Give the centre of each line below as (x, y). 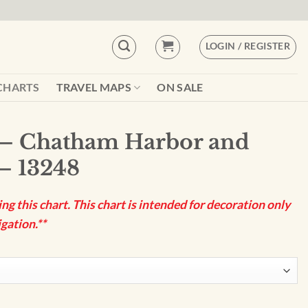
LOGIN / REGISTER (248, 45)
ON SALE (180, 87)
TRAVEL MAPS (94, 87)
